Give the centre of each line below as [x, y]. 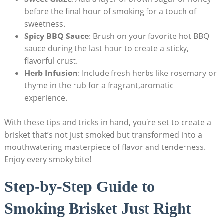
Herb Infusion [51, 73]
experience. [45, 97]
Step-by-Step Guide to [79, 186]
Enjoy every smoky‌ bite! [48, 159]
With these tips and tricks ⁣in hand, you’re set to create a [108, 122]
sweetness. [44, 23]
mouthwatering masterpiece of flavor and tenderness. [105, 147]
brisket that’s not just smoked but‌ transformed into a [103, 134]
